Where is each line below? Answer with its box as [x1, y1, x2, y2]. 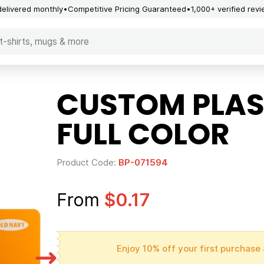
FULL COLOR [56, 121, 230, 150]
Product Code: [56, 157, 118, 168]
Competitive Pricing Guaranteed [68, 4, 186, 14]
